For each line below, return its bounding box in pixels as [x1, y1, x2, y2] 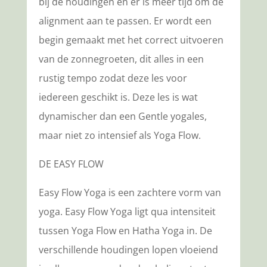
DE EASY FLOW [38, 157, 106, 170]
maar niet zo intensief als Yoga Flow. [38, 128, 201, 142]
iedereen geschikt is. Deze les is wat [38, 90, 198, 104]
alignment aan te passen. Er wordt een [38, 14, 212, 27]
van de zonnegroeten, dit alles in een [38, 52, 204, 66]
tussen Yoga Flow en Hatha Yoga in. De [38, 223, 212, 237]
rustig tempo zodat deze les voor [38, 71, 187, 85]
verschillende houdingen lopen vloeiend [38, 243, 218, 256]
